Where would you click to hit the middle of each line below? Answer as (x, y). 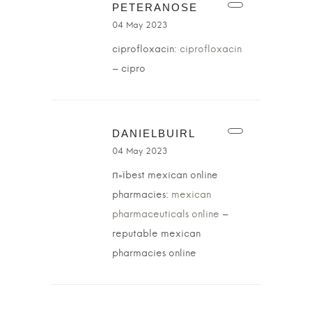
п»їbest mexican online (165, 175)
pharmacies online (154, 253)
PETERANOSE (155, 7)
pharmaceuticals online (166, 214)
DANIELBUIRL (154, 133)
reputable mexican (156, 234)
